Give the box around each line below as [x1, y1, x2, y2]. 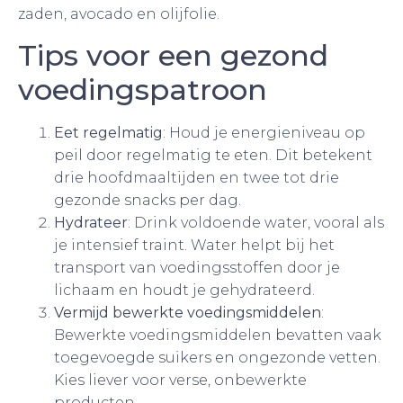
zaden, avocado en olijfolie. [18, 5, 219, 23]
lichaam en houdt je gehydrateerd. [54, 281, 315, 299]
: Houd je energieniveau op [163, 123, 365, 141]
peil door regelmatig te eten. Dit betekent [54, 146, 372, 164]
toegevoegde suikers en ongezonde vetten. [54, 348, 381, 366]
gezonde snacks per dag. [54, 191, 241, 209]
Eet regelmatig [54, 123, 163, 141]
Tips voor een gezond [18, 37, 328, 73]
